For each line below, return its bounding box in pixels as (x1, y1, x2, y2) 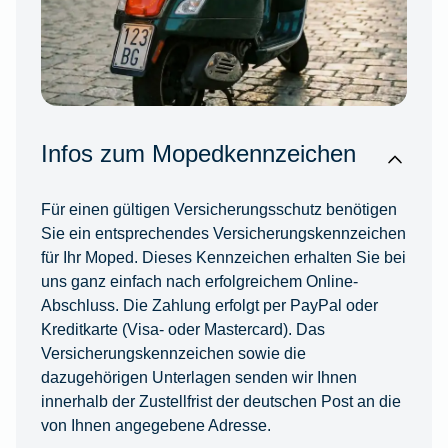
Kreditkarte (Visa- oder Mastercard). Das (40, 320, 325, 339)
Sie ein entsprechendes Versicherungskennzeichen (40, 224, 406, 243)
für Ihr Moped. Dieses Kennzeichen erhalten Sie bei (40, 248, 406, 267)
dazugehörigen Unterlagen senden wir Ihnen (40, 368, 357, 387)
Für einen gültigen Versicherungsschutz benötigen (40, 200, 397, 219)
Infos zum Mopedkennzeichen (40, 140, 356, 168)
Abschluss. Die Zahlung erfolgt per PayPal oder (40, 296, 378, 315)
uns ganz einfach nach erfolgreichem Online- (40, 272, 358, 291)
